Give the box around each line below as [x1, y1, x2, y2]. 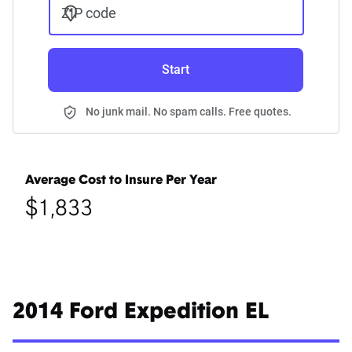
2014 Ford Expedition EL [13, 302, 269, 324]
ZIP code [60, 5, 116, 22]
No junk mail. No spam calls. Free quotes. [86, 105, 291, 119]
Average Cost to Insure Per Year [25, 174, 217, 188]
